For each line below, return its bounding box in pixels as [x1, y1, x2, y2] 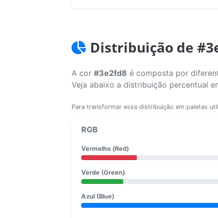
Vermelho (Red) [81, 145, 129, 152]
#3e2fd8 [94, 68, 127, 78]
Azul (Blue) [81, 192, 114, 200]
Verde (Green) [81, 168, 125, 176]
